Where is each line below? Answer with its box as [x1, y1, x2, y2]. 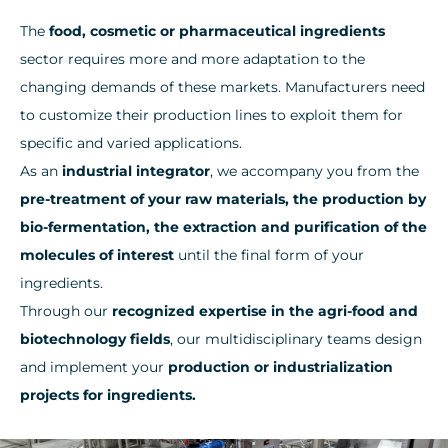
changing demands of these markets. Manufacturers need [20, 77, 425, 96]
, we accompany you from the [210, 161, 419, 180]
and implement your [20, 357, 168, 376]
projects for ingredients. [20, 385, 196, 404]
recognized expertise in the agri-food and [112, 301, 418, 320]
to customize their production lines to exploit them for [20, 105, 403, 124]
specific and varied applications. [20, 133, 242, 152]
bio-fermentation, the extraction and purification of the [20, 217, 427, 236]
